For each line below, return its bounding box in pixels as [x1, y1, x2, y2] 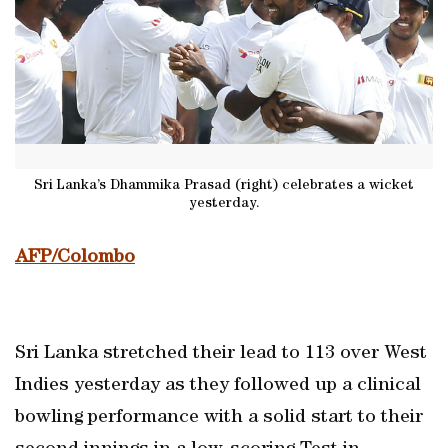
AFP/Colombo [15, 248, 135, 268]
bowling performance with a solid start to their [15, 408, 423, 428]
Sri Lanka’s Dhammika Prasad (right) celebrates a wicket [34, 178, 414, 193]
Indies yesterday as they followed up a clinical [15, 376, 421, 396]
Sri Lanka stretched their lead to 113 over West [15, 344, 427, 364]
